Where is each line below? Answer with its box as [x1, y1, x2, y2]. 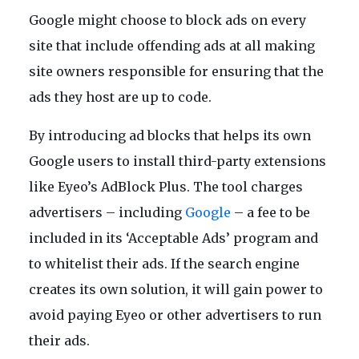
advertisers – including [29, 204, 185, 220]
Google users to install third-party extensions [29, 152, 326, 169]
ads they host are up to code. [29, 88, 212, 105]
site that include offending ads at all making [29, 37, 315, 54]
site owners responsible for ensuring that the [29, 63, 324, 79]
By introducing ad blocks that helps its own [29, 127, 311, 143]
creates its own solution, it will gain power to [29, 280, 323, 297]
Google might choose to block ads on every [29, 11, 306, 28]
